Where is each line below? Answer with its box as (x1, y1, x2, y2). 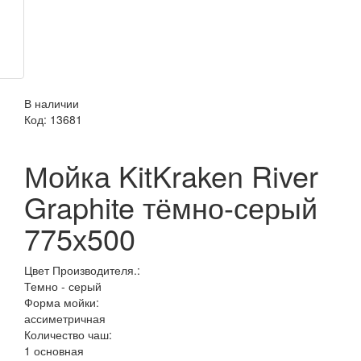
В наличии (24, 95, 79, 112)
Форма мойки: (24, 294, 99, 311)
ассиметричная (24, 310, 106, 327)
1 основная (24, 342, 84, 359)
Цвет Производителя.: (24, 262, 140, 279)
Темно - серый (24, 278, 102, 295)
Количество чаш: (24, 326, 112, 343)
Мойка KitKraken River (24, 155, 318, 197)
